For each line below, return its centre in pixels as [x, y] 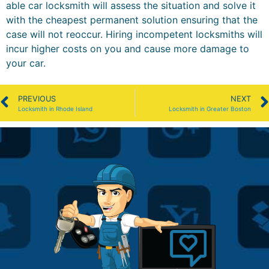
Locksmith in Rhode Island [55, 108]
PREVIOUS [37, 98]
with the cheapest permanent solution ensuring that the [132, 20]
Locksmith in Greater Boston [210, 108]
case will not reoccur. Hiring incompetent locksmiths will [134, 34]
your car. [26, 63]
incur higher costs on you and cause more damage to [128, 48]
